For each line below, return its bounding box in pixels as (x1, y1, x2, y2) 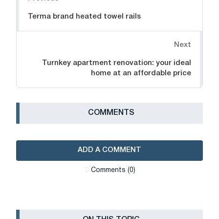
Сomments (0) (90, 167, 135, 174)
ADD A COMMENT (78, 147, 141, 154)
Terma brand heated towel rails (28, 13, 141, 21)
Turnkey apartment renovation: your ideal (42, 60, 191, 67)
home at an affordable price (91, 70, 191, 77)
